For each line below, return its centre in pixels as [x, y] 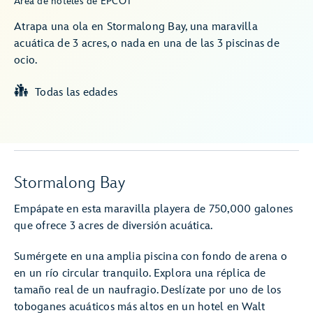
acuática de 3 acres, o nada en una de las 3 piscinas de [147, 44]
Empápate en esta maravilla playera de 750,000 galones [154, 209]
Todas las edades [76, 93]
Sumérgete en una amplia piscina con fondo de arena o [151, 257]
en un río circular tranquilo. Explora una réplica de [140, 274]
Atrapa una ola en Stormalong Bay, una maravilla [136, 27]
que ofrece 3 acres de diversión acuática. [114, 226]
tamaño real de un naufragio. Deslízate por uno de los [148, 290]
